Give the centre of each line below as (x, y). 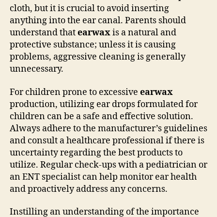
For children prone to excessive (75, 92)
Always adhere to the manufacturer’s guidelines (108, 128)
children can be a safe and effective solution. (101, 116)
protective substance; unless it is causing (93, 45)
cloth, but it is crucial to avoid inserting (89, 8)
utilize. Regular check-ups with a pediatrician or (108, 165)
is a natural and (143, 33)
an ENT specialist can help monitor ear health (103, 177)
